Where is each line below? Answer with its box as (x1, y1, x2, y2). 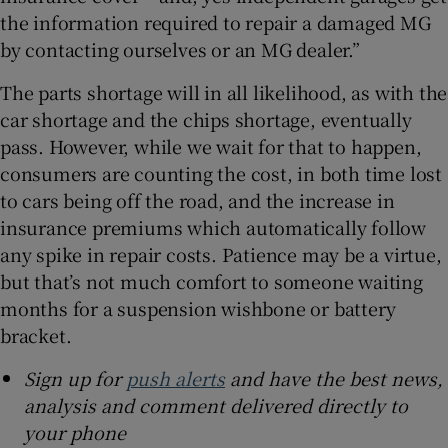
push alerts (126, 364, 225, 391)
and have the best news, (225, 364, 443, 391)
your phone (24, 418, 126, 445)
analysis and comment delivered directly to (24, 391, 408, 418)
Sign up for (24, 364, 126, 391)
